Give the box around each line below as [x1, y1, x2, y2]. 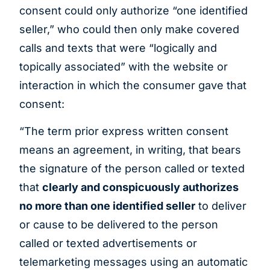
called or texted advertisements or [19, 237, 197, 250]
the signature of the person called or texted [19, 162, 245, 175]
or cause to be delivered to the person [19, 218, 218, 231]
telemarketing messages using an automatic [19, 256, 248, 269]
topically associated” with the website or [19, 60, 228, 74]
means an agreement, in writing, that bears [19, 143, 241, 157]
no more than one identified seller [19, 199, 195, 213]
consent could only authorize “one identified [19, 4, 248, 17]
